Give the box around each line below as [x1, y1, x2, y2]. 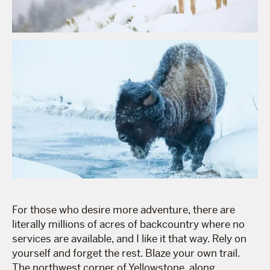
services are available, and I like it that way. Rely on [12, 231, 246, 245]
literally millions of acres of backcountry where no [12, 217, 245, 231]
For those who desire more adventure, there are [12, 202, 235, 216]
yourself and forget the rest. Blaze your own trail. [12, 246, 240, 260]
